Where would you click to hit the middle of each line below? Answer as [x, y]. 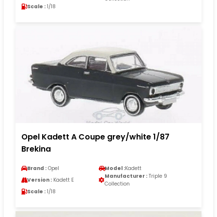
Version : [39, 180]
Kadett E [63, 180]
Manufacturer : [126, 176]
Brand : [37, 168]
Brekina [36, 149]
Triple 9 [157, 176]
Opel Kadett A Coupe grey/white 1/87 [95, 137]
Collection [117, 184]
